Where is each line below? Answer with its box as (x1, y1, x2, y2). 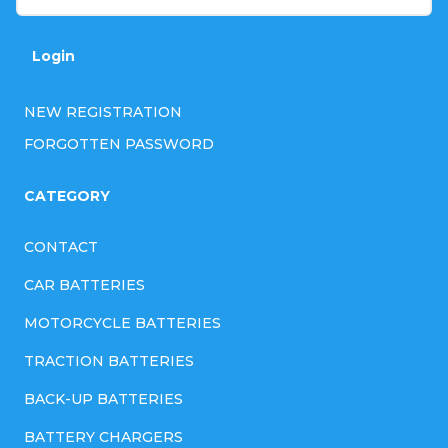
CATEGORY (24, 186, 110, 205)
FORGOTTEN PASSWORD (24, 134, 214, 153)
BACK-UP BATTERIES (24, 389, 183, 408)
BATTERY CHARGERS (24, 427, 183, 446)
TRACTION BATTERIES (24, 351, 194, 370)
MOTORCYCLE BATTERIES (24, 313, 221, 332)
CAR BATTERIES (24, 275, 145, 294)
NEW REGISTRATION (24, 102, 182, 121)
